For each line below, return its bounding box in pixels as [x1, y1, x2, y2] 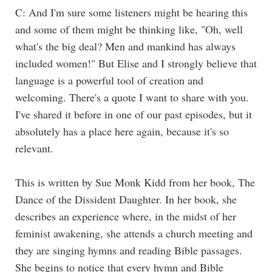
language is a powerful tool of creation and [15, 72, 203, 87]
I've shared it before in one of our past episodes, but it [15, 106, 252, 121]
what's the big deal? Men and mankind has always [15, 38, 236, 53]
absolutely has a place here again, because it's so [15, 123, 229, 138]
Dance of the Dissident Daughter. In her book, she [15, 191, 237, 206]
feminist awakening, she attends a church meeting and [15, 225, 253, 240]
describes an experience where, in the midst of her [15, 208, 236, 223]
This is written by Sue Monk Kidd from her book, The [15, 174, 255, 189]
